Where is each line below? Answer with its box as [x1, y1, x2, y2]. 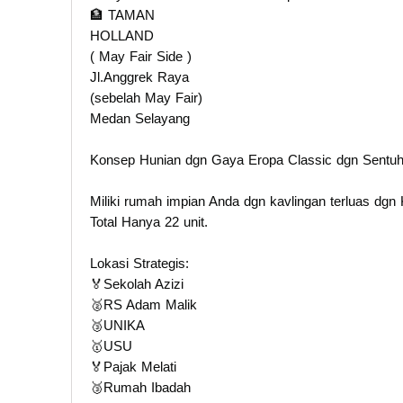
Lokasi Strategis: [90, 255, 189, 271]
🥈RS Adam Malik [90, 296, 197, 312]
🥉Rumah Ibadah [90, 379, 191, 395]
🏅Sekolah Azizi [90, 275, 184, 291]
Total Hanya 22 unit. [90, 213, 208, 229]
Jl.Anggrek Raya [90, 68, 189, 85]
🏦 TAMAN [90, 6, 155, 22]
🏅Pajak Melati [90, 358, 176, 374]
